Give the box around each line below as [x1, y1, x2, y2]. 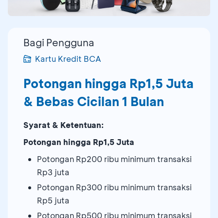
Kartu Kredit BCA [35, 53, 101, 64]
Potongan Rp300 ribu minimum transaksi [37, 182, 192, 192]
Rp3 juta [37, 166, 70, 177]
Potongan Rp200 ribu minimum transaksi [37, 153, 192, 164]
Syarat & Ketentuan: [23, 119, 104, 130]
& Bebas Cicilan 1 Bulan [23, 93, 164, 109]
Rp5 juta [37, 195, 70, 205]
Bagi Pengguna [23, 36, 94, 49]
